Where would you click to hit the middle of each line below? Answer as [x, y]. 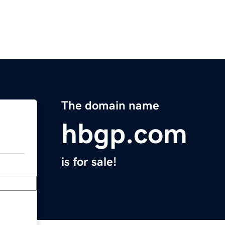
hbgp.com [124, 134]
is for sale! [89, 162]
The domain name [110, 106]
